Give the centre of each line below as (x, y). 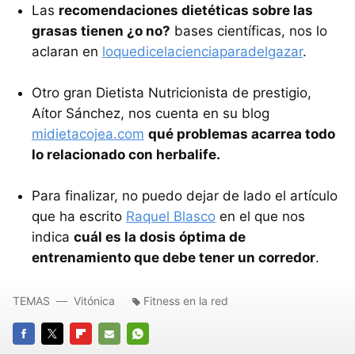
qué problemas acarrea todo (242, 134)
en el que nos (260, 216)
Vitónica (94, 300)
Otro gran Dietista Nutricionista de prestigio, (172, 92)
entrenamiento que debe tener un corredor (174, 257)
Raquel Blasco (171, 216)
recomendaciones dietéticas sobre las (186, 10)
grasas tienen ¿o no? (101, 31)
